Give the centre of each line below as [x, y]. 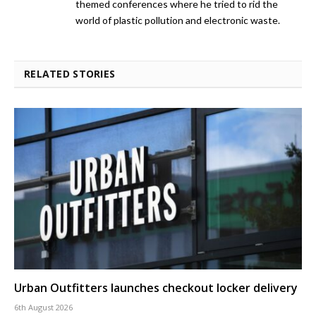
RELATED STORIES [70, 73]
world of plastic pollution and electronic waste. [178, 20]
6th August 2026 [43, 308]
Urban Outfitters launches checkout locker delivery [156, 288]
